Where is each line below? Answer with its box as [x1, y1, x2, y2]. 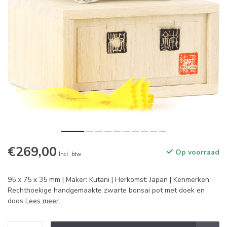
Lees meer [25, 196, 59, 206]
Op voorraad [173, 147, 219, 157]
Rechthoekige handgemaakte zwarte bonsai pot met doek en [8, 185, 205, 195]
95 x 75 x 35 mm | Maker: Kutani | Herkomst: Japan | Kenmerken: [8, 175, 211, 184]
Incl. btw [59, 150, 81, 158]
